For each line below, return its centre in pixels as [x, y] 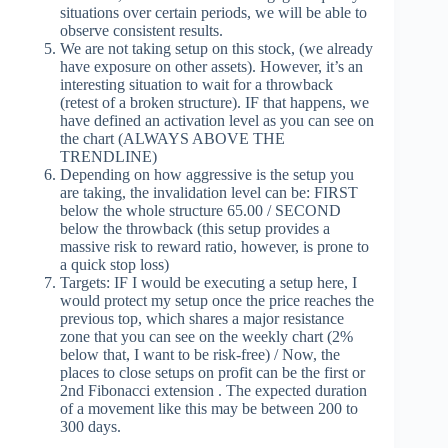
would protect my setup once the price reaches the [217, 301]
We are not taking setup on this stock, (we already [216, 49]
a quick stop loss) [114, 265]
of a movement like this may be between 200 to [209, 409]
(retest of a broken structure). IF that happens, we [214, 103]
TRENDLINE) [108, 157]
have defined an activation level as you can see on [217, 121]
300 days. [90, 427]
